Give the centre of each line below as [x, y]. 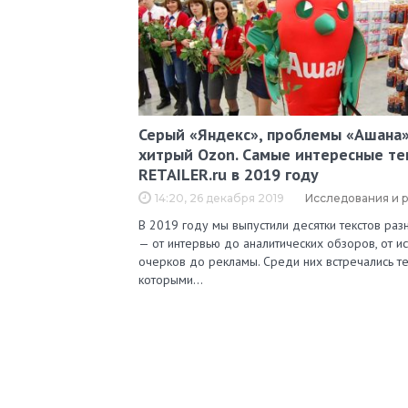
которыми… [171, 280]
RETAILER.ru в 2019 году [229, 175]
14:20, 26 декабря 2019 [219, 199]
